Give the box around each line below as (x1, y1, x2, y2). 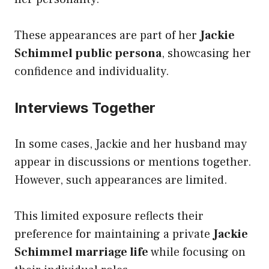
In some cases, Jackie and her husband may (14, 136, 247, 152)
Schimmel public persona (14, 45, 162, 61)
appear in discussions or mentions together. (14, 154, 252, 170)
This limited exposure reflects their (14, 208, 204, 224)
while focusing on (148, 244, 246, 260)
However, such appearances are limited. (14, 172, 228, 188)
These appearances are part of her (14, 27, 200, 43)
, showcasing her (162, 45, 251, 61)
